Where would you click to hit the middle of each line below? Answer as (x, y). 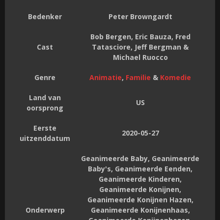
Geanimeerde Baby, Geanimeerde (140, 158)
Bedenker (45, 16)
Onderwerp (45, 210)
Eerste (45, 128)
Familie (138, 77)
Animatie (106, 77)
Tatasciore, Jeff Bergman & (140, 47)
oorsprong (45, 108)
